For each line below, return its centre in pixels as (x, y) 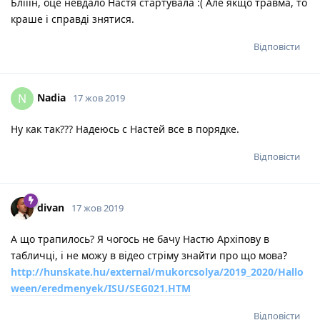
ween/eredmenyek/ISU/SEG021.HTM (101, 289)
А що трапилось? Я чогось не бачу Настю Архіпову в (140, 239)
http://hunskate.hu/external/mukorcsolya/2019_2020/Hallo (157, 272)
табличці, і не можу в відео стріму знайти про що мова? (149, 256)
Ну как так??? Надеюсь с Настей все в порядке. (125, 129)
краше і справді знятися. (72, 19)
